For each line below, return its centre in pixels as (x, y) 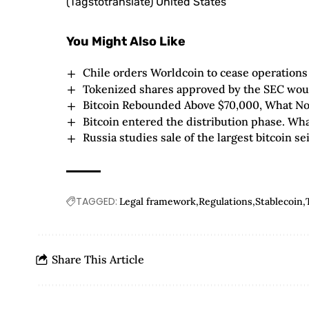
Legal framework (158, 201)
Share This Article (98, 260)
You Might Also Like (126, 42)
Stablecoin (279, 201)
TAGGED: (97, 201)
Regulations (226, 201)
